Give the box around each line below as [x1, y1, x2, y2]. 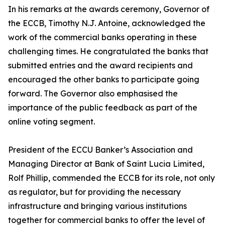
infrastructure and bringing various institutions [8, 201, 187, 211]
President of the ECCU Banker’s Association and [8, 145, 193, 155]
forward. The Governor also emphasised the [8, 88, 178, 98]
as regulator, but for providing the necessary [8, 187, 181, 197]
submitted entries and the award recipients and [8, 60, 193, 70]
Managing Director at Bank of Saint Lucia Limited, [8, 159, 204, 169]
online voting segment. [8, 117, 95, 127]
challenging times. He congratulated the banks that [8, 46, 208, 56]
